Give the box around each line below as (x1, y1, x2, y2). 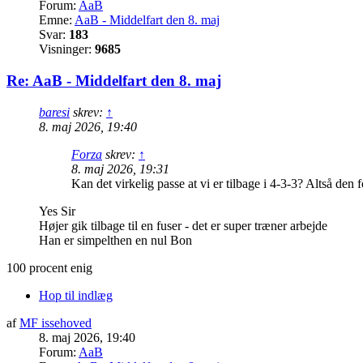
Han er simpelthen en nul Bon (39, 233, 192, 247)
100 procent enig (6, 260, 92, 275)
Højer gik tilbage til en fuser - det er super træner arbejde (39, 218, 327, 233)
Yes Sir (39, 203, 75, 218)
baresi (39, 105, 70, 119)
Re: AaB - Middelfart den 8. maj (6, 72, 221, 90)
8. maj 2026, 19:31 (71, 161, 169, 176)
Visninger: (39, 42, 95, 57)
